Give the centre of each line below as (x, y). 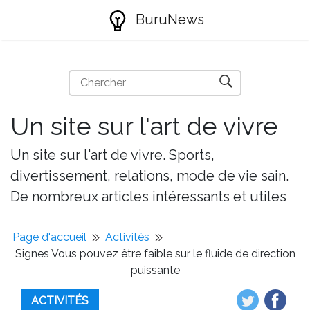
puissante (155, 270)
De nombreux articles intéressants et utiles (148, 197)
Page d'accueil (49, 237)
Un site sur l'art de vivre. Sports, (112, 155)
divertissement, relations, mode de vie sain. (149, 176)
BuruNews (168, 19)
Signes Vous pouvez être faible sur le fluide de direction (155, 254)
